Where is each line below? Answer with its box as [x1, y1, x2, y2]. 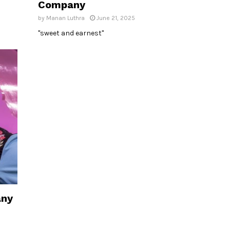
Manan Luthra [46, 14, 85, 22]
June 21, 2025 [97, 14, 135, 22]
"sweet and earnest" [38, 28, 104, 37]
